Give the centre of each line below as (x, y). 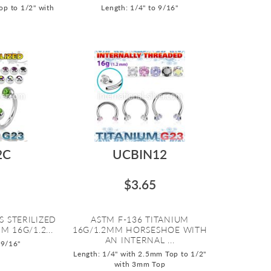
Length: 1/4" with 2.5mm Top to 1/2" (140, 253)
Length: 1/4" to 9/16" (140, 7)
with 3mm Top (140, 264)
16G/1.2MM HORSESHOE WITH (140, 229)
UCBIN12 (140, 154)
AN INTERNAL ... (140, 240)
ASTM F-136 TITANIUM (140, 219)
